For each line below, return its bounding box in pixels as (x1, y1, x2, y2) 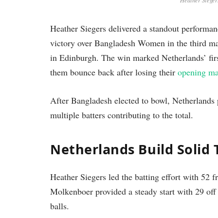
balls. (50, 200, 69, 212)
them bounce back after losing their (50, 66, 178, 78)
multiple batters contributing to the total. (50, 109, 193, 121)
